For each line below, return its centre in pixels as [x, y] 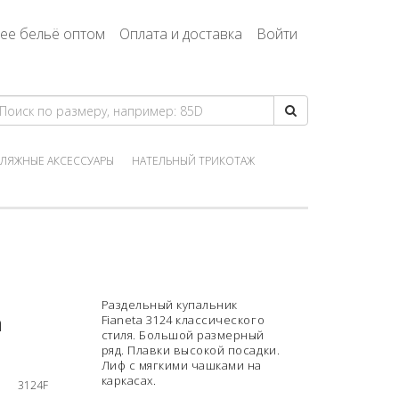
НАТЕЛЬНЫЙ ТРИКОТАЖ [193, 161]
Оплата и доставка [181, 34]
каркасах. [129, 380]
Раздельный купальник [169, 305]
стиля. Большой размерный [183, 335]
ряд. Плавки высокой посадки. [191, 350]
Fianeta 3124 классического [183, 320]
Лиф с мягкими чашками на [181, 365]
